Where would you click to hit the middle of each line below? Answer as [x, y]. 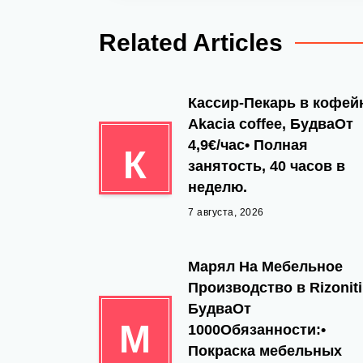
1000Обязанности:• [257, 330]
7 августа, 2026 [226, 212]
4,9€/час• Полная [248, 145]
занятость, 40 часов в [267, 166]
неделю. [218, 187]
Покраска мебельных [265, 351]
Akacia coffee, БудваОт [271, 124]
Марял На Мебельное [265, 267]
